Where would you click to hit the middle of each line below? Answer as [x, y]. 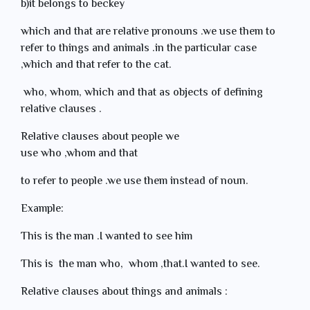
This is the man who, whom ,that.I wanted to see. [140, 265]
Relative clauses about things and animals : [126, 292]
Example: [42, 209]
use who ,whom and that [81, 154]
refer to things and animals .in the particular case [139, 49]
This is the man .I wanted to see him [108, 237]
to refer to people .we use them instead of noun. [135, 182]
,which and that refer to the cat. [96, 65]
